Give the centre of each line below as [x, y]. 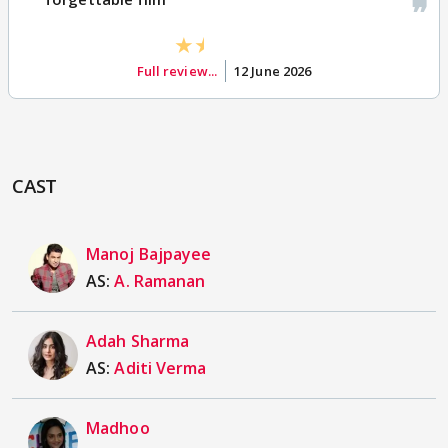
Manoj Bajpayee [149, 253]
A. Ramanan [160, 280]
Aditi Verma [160, 367]
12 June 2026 [273, 70]
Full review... [177, 70]
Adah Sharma [138, 340]
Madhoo [118, 427]
